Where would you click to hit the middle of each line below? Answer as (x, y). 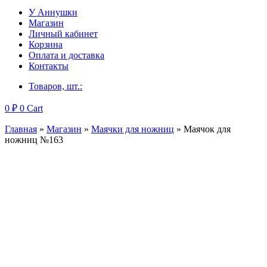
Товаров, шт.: (55, 86)
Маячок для (207, 129)
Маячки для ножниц (133, 129)
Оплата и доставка (66, 55)
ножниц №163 (34, 140)
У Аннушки (53, 12)
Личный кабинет (63, 34)
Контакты (49, 66)
